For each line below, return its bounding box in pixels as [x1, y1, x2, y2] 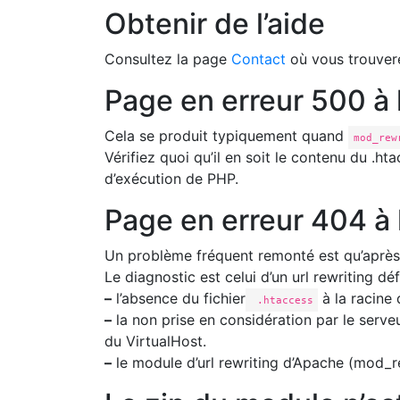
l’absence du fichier [112, 289, 246, 307]
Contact [231, 50, 286, 68]
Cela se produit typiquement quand [104, 127, 348, 145]
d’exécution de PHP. [104, 170, 238, 187]
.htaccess [250, 294, 313, 306]
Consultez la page [104, 50, 231, 68]
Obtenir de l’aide [104, 6, 325, 41]
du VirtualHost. [104, 332, 206, 350]
